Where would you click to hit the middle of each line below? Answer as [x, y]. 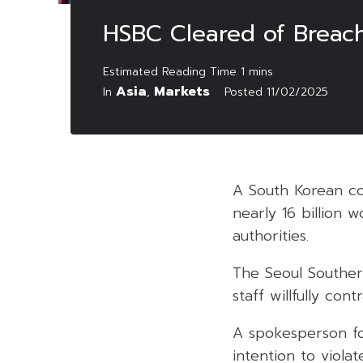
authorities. [271, 236]
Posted [246, 92]
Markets [182, 92]
